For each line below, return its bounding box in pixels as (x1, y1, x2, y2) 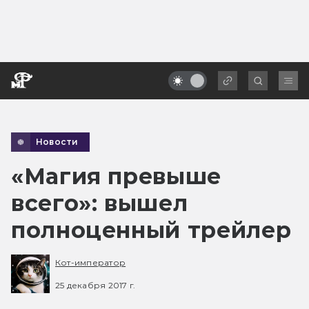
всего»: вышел (11, 189, 188, 217)
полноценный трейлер (11, 216, 292, 243)
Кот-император (55, 257, 126, 268)
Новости (36, 136, 79, 147)
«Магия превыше (11, 162, 221, 190)
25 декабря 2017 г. (55, 279, 136, 290)
